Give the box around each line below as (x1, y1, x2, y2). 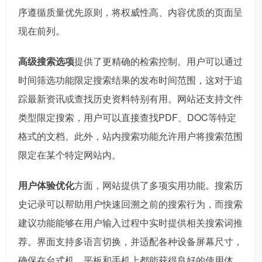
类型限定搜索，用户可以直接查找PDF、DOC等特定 (18, 111, 236, 125)
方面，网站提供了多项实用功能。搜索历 (74, 178, 243, 192)
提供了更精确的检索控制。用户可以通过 (74, 54, 243, 68)
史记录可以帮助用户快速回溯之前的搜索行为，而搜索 (18, 197, 243, 211)
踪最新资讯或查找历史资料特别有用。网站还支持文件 (18, 92, 243, 106)
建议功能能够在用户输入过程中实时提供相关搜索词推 (18, 216, 243, 230)
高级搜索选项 (18, 54, 74, 68)
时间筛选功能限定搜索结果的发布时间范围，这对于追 (18, 73, 243, 87)
